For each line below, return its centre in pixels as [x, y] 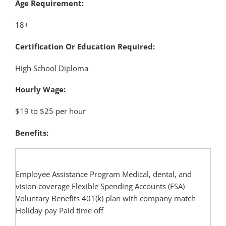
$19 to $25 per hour [50, 111]
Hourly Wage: [40, 90]
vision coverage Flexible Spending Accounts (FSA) [100, 186]
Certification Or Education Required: [85, 46]
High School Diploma [52, 68]
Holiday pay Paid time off [60, 211]
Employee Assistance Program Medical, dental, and [104, 174]
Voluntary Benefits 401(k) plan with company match [106, 199]
